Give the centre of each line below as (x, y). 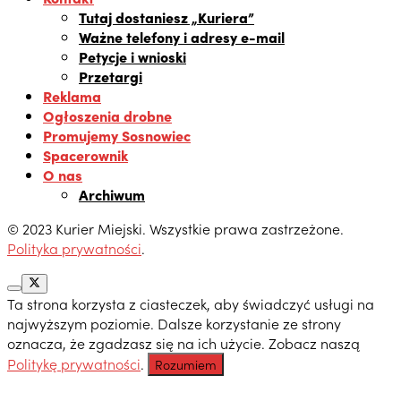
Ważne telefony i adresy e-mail (182, 37)
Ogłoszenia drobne (107, 116)
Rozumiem (186, 365)
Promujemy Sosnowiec (117, 136)
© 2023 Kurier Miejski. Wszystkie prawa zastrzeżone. (175, 229)
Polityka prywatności (74, 248)
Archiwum (112, 195)
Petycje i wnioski (132, 57)
